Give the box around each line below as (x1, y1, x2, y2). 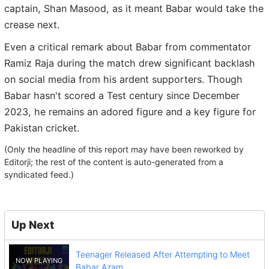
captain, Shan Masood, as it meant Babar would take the (4, 2, 264, 14)
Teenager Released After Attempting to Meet (75, 249, 250, 260)
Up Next (11, 218, 54, 232)
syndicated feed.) (4, 169, 74, 180)
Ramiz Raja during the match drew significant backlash (4, 57, 255, 70)
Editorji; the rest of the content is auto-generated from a (4, 156, 223, 167)
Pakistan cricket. (4, 122, 79, 134)
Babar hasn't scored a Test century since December (4, 89, 240, 102)
